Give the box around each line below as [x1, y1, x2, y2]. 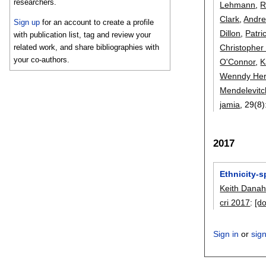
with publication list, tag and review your [14, 30, 151, 40]
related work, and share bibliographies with [14, 43, 160, 52]
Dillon [220, 28, 241, 38]
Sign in [213, 229, 239, 239]
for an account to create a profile [40, 18, 154, 27]
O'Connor [220, 56, 256, 66]
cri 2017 [220, 198, 251, 208]
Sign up [14, 18, 40, 27]
